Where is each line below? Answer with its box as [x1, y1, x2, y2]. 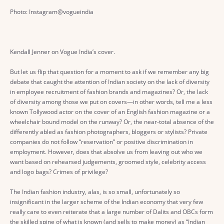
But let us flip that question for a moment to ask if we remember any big [10, 67, 209, 76]
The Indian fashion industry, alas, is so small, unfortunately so [10, 187, 180, 196]
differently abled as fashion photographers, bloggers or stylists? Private [10, 127, 207, 136]
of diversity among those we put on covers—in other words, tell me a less [10, 97, 212, 106]
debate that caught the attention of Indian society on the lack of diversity [10, 77, 209, 86]
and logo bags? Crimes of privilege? [10, 167, 108, 176]
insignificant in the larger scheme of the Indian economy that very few [10, 197, 203, 206]
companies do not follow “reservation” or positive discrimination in [10, 137, 193, 146]
